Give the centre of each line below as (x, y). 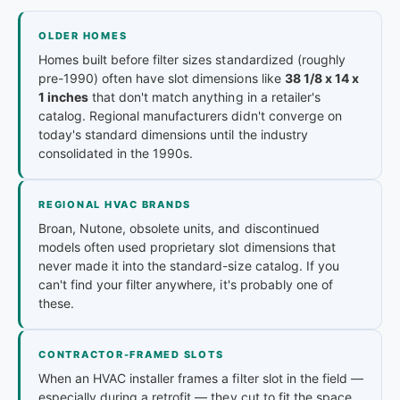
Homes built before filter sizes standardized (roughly (192, 59)
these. (57, 303)
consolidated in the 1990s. (116, 153)
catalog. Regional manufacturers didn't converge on (190, 115)
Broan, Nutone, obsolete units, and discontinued (179, 228)
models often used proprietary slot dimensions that (187, 246)
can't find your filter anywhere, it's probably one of (186, 284)
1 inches (64, 96)
